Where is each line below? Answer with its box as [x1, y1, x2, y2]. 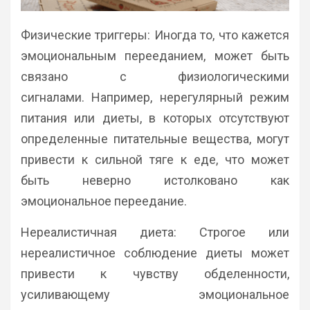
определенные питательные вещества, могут [21, 131, 289, 147]
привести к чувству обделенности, [21, 266, 289, 282]
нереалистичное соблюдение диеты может [21, 246, 289, 261]
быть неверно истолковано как [21, 173, 289, 188]
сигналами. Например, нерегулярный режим [21, 90, 289, 105]
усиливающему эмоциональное [21, 287, 289, 302]
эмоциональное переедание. [21, 194, 187, 209]
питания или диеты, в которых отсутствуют [21, 111, 289, 126]
